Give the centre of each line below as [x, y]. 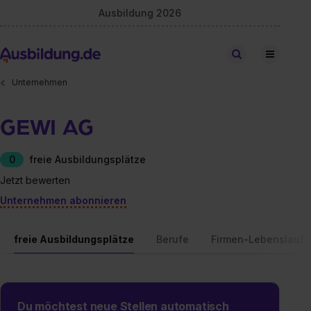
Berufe [173, 239]
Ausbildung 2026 [140, 12]
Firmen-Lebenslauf [258, 239]
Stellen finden [274, 54]
